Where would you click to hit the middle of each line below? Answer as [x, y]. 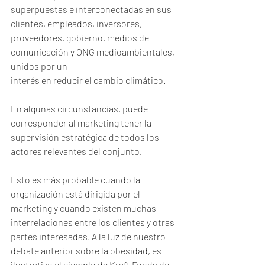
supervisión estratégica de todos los [86, 137]
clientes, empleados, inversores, [77, 23]
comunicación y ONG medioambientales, [93, 52]
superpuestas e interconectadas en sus [92, 9]
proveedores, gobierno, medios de [81, 38]
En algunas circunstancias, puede [80, 109]
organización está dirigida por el [76, 194]
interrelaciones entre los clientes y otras [93, 222]
